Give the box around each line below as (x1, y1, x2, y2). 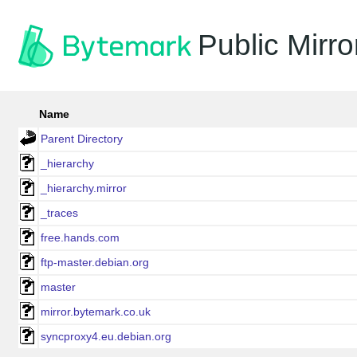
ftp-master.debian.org (41, 256, 149, 269)
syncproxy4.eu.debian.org (41, 330, 171, 343)
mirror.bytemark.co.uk (41, 305, 151, 318)
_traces (41, 206, 78, 219)
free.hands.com (41, 231, 120, 244)
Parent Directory (41, 132, 123, 145)
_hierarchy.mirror (41, 182, 127, 194)
